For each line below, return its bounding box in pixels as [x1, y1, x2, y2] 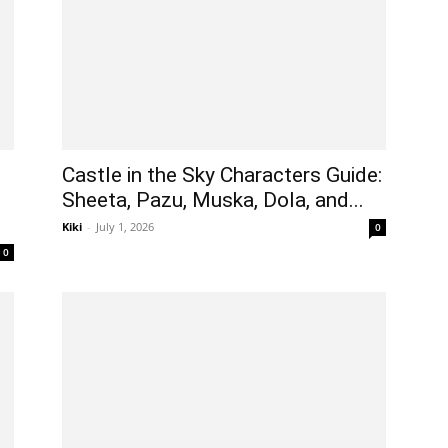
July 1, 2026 [96, 219, 154, 234]
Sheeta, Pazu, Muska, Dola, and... [62, 188, 364, 212]
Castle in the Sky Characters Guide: [62, 163, 382, 187]
